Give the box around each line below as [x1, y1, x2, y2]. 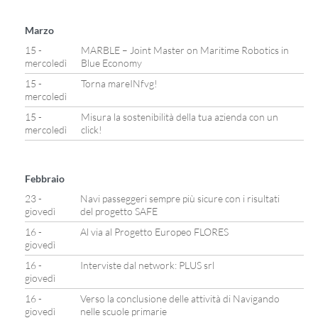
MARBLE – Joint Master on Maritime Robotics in [81, 44, 289, 56]
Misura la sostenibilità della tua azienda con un [81, 111, 278, 123]
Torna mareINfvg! [81, 77, 158, 89]
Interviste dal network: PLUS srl [80, 259, 214, 271]
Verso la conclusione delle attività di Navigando [80, 292, 280, 305]
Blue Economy [81, 57, 142, 69]
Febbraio [25, 172, 65, 185]
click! [81, 124, 102, 136]
